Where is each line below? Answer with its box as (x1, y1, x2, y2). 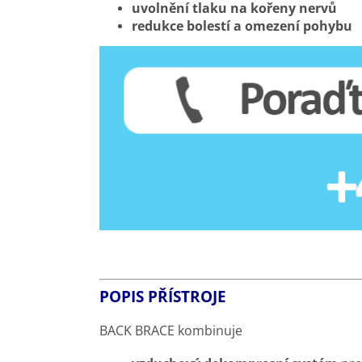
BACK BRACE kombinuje (99, 321, 242, 339)
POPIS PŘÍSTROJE (99, 285, 226, 306)
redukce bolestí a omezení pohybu (132, 16, 352, 35)
